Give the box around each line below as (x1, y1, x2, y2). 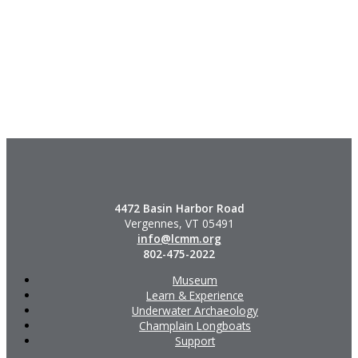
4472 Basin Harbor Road (113, 200, 245, 216)
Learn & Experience (146, 287, 244, 303)
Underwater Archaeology (132, 302, 258, 318)
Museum (173, 272, 217, 288)
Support (175, 332, 215, 348)
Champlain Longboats (139, 317, 251, 333)
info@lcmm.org (137, 230, 221, 246)
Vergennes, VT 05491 (124, 215, 234, 231)
